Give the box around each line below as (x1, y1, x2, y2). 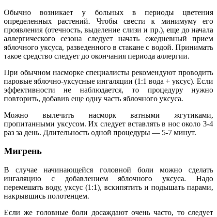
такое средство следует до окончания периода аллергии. (4, 51, 189, 60)
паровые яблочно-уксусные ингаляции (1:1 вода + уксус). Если (4, 77, 213, 85)
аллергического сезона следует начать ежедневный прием (4, 34, 213, 43)
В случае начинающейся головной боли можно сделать (4, 166, 213, 174)
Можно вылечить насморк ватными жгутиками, (4, 110, 213, 119)
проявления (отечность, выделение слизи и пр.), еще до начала (4, 25, 213, 34)
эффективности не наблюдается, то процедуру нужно (4, 85, 213, 94)
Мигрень (4, 146, 42, 156)
